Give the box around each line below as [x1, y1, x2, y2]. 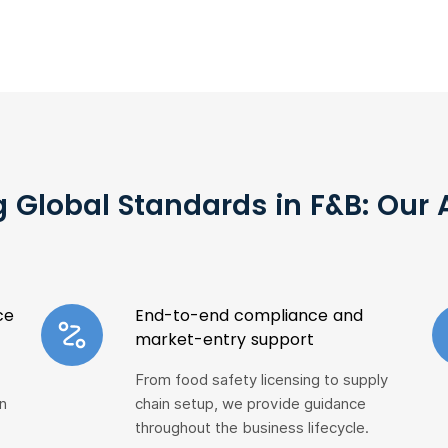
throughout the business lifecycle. [135, 419, 370, 437]
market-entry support [135, 328, 315, 351]
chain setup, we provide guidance [135, 395, 367, 413]
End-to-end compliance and [135, 304, 364, 327]
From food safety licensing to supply [135, 371, 389, 389]
